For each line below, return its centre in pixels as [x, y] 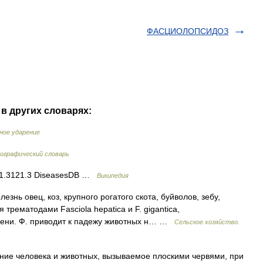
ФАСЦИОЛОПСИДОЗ [188, 31]
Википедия [113, 176]
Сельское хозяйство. [207, 222]
